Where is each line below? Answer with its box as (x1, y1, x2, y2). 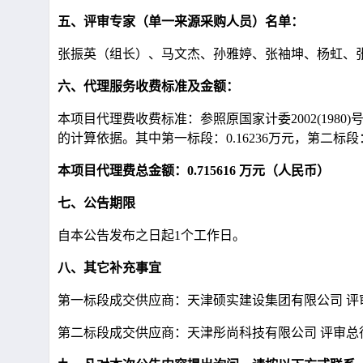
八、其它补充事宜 (58, 261, 161, 275)
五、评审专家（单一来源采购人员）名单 (58, 15, 291, 28)
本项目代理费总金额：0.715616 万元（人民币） (58, 164, 330, 177)
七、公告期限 (58, 196, 135, 210)
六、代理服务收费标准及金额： (58, 79, 239, 93)
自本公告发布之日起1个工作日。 (58, 228, 246, 242)
